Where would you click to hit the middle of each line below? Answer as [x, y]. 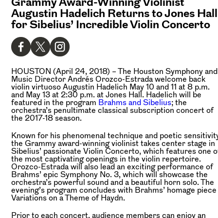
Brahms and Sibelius [135, 102]
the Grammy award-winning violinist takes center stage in [113, 143]
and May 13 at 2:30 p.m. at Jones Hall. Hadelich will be [106, 94]
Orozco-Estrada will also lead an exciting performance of [112, 166]
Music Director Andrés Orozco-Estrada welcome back [108, 79]
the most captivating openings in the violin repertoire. [106, 158]
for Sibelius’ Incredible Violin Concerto [111, 24]
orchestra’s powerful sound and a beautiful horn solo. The [113, 182]
